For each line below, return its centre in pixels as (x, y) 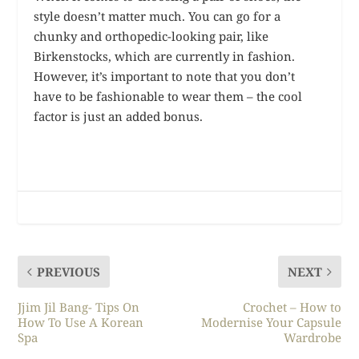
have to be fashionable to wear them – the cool (168, 96)
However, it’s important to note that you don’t (165, 76)
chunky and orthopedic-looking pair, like (151, 36)
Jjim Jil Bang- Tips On (79, 307)
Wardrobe (312, 337)
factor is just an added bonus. (119, 116)
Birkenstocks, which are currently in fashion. (165, 56)
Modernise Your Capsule (271, 322)
